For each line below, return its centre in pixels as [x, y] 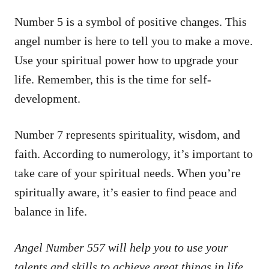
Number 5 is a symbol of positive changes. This [131, 21]
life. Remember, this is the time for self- [113, 79]
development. [47, 98]
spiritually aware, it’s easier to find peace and [125, 192]
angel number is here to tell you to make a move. [134, 41]
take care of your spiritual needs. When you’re [128, 173]
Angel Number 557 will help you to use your [121, 247]
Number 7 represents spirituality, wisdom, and [127, 134]
